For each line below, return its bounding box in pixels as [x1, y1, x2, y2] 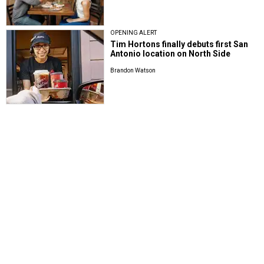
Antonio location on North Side [110, 48, 231, 58]
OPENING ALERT [110, 29, 157, 36]
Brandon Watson [110, 67, 156, 74]
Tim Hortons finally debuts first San [110, 39, 249, 49]
